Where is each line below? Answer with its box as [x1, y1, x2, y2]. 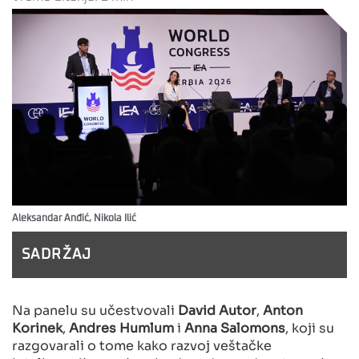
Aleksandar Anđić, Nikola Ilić [12, 213, 136, 224]
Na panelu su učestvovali [12, 299, 178, 319]
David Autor [178, 299, 256, 319]
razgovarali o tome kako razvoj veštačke [12, 334, 272, 354]
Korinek [12, 317, 63, 337]
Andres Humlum [69, 317, 174, 337]
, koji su [285, 317, 334, 337]
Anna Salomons [184, 317, 285, 337]
